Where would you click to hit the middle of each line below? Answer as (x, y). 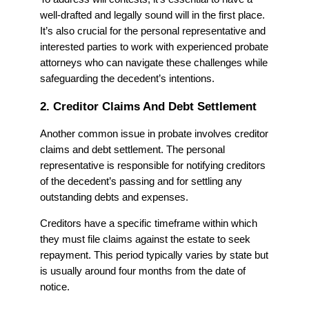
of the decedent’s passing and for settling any (141, 182)
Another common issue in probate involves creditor (154, 134)
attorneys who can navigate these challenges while (154, 63)
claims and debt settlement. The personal (132, 150)
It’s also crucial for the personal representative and (153, 31)
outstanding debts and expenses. (114, 198)
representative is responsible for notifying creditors (153, 166)
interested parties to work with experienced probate (154, 47)
